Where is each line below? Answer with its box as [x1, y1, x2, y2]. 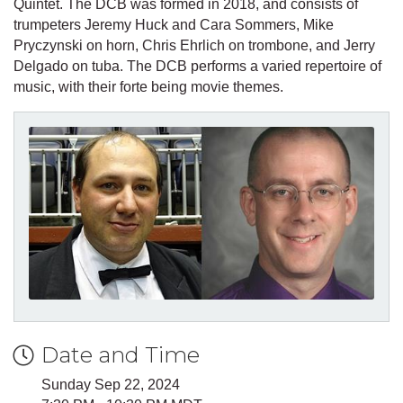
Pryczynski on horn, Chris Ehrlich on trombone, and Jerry [13, 38, 375, 54]
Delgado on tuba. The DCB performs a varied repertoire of [13, 58, 381, 75]
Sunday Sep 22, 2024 [41, 377, 180, 393]
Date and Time [41, 342, 200, 369]
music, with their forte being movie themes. [13, 79, 283, 95]
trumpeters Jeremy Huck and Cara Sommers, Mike [13, 17, 334, 33]
